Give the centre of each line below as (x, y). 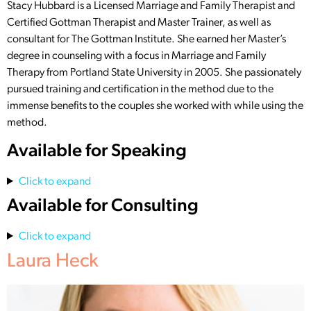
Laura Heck (53, 262)
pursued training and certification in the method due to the (140, 89)
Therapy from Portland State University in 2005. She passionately (154, 73)
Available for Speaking (97, 152)
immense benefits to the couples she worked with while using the (155, 106)
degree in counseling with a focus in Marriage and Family (136, 56)
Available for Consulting (103, 207)
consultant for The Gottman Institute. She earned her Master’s (146, 39)
